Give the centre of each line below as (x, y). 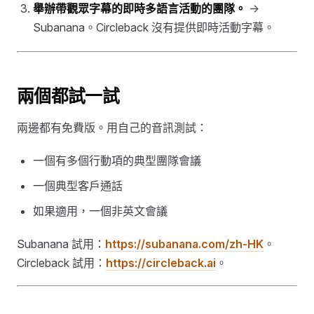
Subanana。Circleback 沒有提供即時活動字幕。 (154, 28)
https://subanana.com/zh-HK (184, 244)
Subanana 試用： (61, 244)
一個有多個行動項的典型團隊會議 (117, 161)
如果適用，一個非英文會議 (101, 211)
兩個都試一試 (68, 96)
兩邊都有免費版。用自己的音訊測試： (112, 128)
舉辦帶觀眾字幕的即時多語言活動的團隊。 (140, 9)
